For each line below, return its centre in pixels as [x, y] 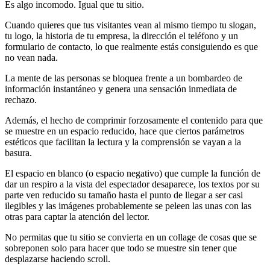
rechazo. [21, 100]
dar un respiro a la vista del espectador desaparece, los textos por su [132, 184]
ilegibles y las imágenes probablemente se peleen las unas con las [128, 206]
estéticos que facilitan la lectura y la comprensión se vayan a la [123, 142]
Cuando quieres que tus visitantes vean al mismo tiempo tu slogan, [130, 25]
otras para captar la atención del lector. [77, 217]
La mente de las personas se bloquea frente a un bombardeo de [124, 78]
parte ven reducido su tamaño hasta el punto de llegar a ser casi [124, 195]
